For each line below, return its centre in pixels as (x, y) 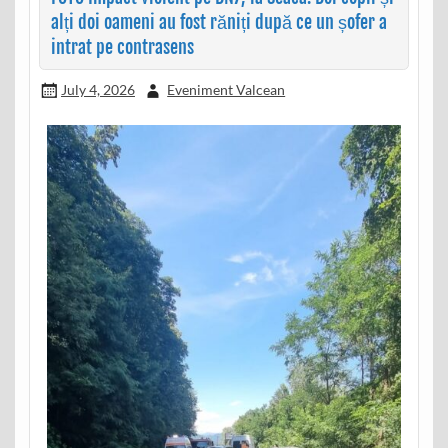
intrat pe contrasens (122, 47)
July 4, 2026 (97, 89)
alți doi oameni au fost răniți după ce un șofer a (218, 22)
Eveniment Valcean (226, 89)
